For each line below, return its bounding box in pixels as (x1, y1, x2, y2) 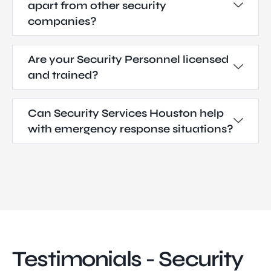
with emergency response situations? (28, 122, 233, 135)
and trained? (28, 68, 99, 82)
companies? (28, 14, 97, 28)
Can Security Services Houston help (28, 106, 224, 120)
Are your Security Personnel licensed (28, 52, 229, 66)
